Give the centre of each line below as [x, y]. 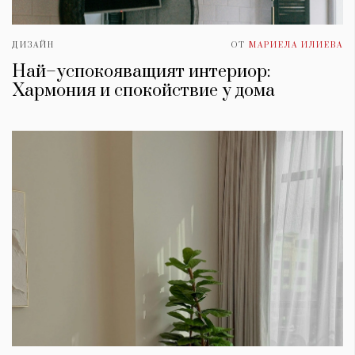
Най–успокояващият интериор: [141, 72]
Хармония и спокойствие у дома [143, 91]
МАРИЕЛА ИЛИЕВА [296, 46]
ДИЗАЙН [33, 46]
